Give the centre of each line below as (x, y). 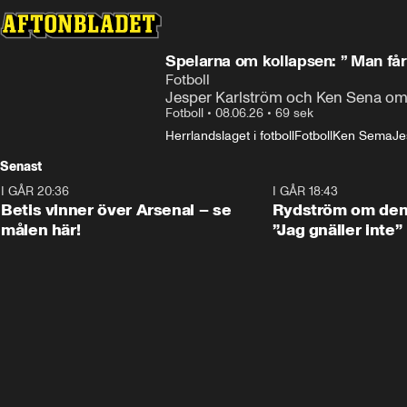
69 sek (294, 113)
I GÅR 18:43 (305, 191)
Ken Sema (362, 136)
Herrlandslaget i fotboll (230, 136)
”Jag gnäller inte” (337, 230)
